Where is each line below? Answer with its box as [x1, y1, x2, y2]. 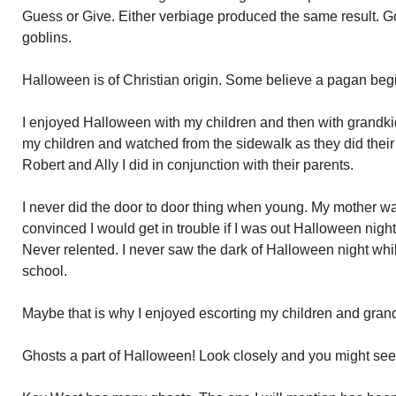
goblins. [22, 30, 72, 45]
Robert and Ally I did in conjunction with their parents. [22, 157, 354, 172]
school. [22, 263, 67, 278]
